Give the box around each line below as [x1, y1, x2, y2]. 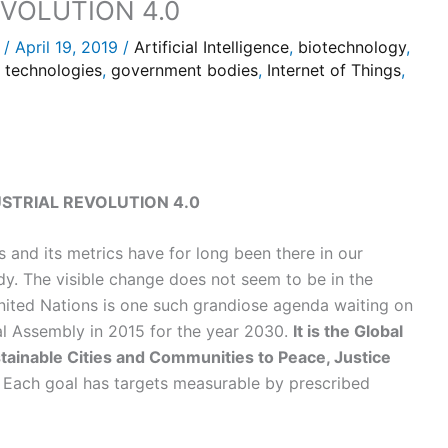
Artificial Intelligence [134, 36, 289, 57]
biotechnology [298, 36, 406, 57]
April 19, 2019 [15, 36, 123, 57]
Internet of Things [267, 59, 401, 80]
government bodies [111, 59, 258, 80]
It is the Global [293, 321, 403, 342]
